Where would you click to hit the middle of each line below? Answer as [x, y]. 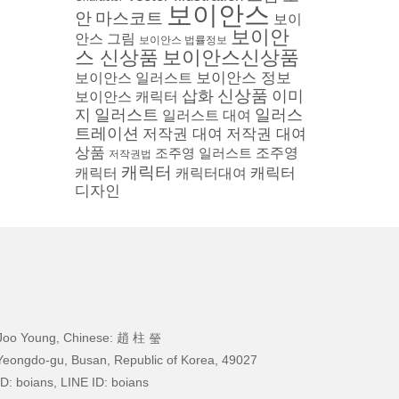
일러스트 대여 [206, 115]
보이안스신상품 [230, 57]
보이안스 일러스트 [133, 78]
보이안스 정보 [243, 77]
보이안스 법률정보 [183, 40]
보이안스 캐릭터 [126, 97]
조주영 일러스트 [203, 153]
